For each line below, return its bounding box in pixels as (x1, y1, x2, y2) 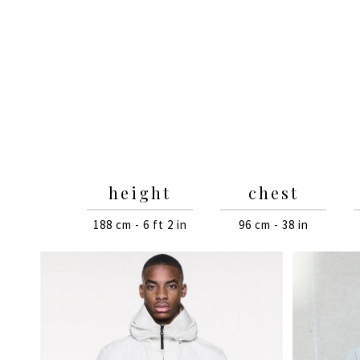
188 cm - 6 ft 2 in (92, 217, 187, 232)
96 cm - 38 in (238, 217, 309, 232)
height (108, 182, 171, 203)
